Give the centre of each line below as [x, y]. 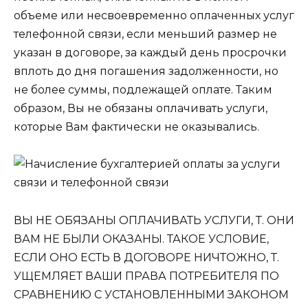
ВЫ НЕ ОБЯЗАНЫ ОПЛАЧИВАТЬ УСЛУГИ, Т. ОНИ [154, 220]
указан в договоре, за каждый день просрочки [150, 53]
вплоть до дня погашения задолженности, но [146, 71]
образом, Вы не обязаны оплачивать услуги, [141, 109]
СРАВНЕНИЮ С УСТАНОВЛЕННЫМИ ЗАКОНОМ [151, 294]
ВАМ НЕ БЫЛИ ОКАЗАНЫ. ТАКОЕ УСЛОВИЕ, [141, 239]
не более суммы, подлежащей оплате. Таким [143, 90]
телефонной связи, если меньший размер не [145, 34]
